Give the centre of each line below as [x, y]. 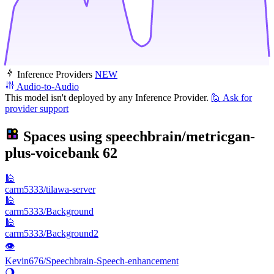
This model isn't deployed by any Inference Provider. [107, 97]
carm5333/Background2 [52, 234]
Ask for [237, 97]
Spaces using [63, 136]
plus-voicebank [52, 153]
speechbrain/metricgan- [180, 136]
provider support [37, 108]
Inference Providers [55, 74]
